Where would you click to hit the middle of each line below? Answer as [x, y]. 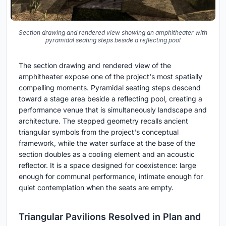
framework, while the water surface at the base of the [107, 143]
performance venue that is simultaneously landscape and [113, 110]
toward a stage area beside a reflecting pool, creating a [110, 99]
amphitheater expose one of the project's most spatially [110, 77]
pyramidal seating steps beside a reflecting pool [113, 40]
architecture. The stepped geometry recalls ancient [103, 121]
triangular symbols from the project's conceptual [99, 132]
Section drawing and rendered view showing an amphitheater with [113, 33]
